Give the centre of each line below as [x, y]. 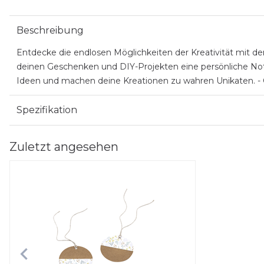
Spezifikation [47, 110]
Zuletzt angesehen [64, 147]
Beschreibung [50, 30]
